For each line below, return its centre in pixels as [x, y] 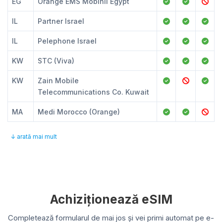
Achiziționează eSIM [111, 199]
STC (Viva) [56, 61]
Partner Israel [61, 21]
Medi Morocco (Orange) [79, 112]
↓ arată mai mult [34, 137]
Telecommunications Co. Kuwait [93, 92]
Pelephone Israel [67, 41]
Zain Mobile [58, 81]
